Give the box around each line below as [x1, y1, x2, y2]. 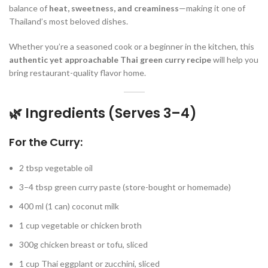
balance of [9, 2, 49, 13]
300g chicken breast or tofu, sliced [19, 239, 148, 249]
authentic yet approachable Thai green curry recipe [9, 54, 211, 65]
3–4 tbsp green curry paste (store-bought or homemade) [19, 181, 231, 192]
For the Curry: [9, 134, 83, 150]
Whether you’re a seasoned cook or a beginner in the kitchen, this [9, 41, 254, 51]
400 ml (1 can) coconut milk [19, 200, 119, 211]
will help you [211, 54, 258, 65]
